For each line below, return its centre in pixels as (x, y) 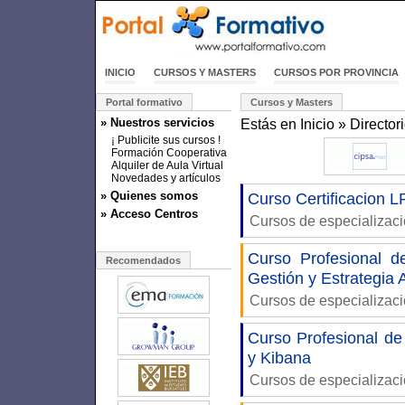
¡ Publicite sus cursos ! (166, 140)
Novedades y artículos (166, 178)
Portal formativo (144, 102)
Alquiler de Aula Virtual (167, 165)
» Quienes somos (149, 196)
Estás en (270, 124)
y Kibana (279, 358)
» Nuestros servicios (157, 122)
